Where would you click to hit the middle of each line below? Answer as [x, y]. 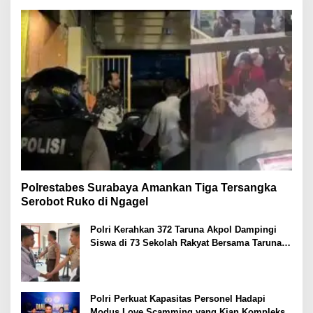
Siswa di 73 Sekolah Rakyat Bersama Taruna [186, 242]
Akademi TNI [118, 256]
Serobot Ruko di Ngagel [85, 201]
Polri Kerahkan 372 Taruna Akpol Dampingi [183, 229]
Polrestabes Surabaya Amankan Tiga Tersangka [149, 187]
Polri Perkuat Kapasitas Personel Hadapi [178, 298]
